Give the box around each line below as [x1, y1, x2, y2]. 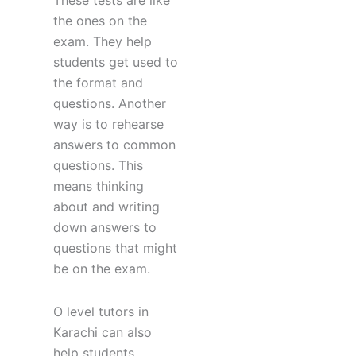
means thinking [52, 178, 144, 195]
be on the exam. [52, 261, 150, 277]
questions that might [52, 240, 177, 257]
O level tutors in [52, 304, 149, 320]
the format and [52, 75, 143, 91]
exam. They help [52, 33, 152, 50]
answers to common [52, 137, 176, 153]
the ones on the [52, 13, 147, 29]
